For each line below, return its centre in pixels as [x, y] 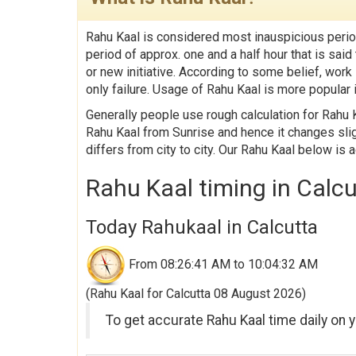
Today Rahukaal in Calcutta [202, 227]
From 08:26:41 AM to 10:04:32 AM [222, 265]
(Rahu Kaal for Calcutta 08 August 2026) [196, 294]
